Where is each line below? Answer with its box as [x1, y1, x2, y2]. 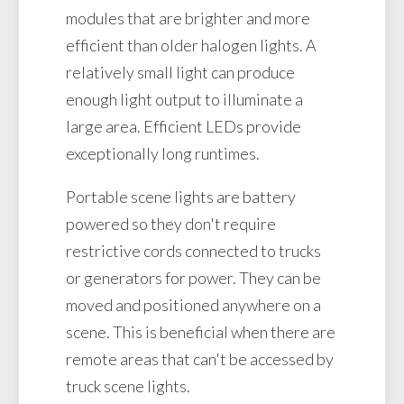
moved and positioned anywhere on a [66, 294, 321, 315]
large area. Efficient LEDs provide [66, 115, 301, 136]
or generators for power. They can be [66, 267, 321, 288]
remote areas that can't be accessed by [66, 348, 334, 369]
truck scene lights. [66, 375, 193, 396]
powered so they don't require [66, 213, 276, 234]
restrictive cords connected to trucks [66, 240, 321, 261]
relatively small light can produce [66, 61, 295, 82]
